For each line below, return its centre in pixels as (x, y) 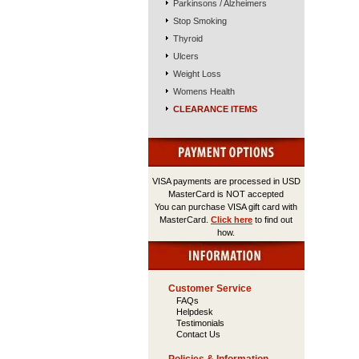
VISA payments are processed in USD (226, 181)
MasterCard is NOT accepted (226, 194)
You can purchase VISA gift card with (226, 207)
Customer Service (210, 288)
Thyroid (188, 38)
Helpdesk (194, 312)
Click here (232, 220)
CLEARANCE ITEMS (215, 109)
